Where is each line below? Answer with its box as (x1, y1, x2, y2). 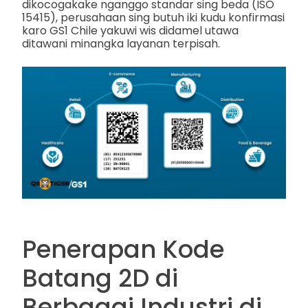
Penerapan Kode (22, 232, 224, 266)
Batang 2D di (22, 261, 178, 295)
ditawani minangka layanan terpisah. (22, 35, 220, 52)
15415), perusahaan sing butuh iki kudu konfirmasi (22, 9, 285, 25)
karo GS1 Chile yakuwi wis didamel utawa (22, 22, 239, 38)
